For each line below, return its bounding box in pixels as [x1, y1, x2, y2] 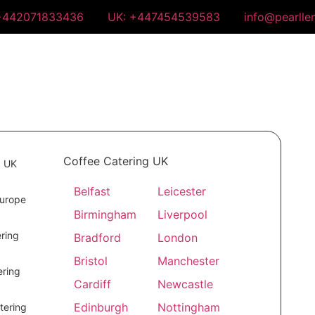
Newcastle [157, 277, 214, 291]
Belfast [74, 184, 111, 198]
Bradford [74, 231, 122, 245]
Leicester [157, 184, 207, 198]
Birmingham [74, 207, 137, 221]
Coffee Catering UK [63, 154, 169, 168]
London [157, 231, 198, 245]
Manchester [157, 254, 220, 268]
